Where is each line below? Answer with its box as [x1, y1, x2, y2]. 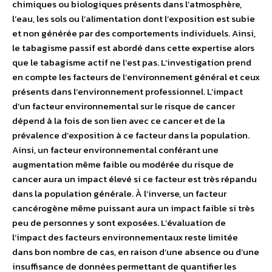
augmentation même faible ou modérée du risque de [12, 157, 234, 172]
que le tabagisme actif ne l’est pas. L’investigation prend [12, 55, 251, 70]
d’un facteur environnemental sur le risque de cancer [12, 99, 235, 114]
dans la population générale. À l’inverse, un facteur [12, 186, 226, 201]
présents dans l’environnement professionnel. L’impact [12, 84, 243, 99]
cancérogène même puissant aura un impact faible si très [12, 201, 254, 216]
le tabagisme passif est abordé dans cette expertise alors [12, 41, 254, 55]
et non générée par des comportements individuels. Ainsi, [12, 26, 256, 41]
